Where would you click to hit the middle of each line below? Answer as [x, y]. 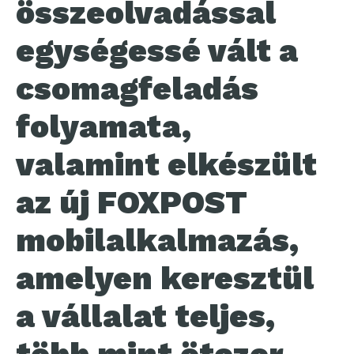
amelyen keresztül [165, 279]
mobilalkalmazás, [157, 241]
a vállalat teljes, [145, 316]
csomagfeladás [137, 89]
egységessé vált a [157, 51]
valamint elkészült [166, 165]
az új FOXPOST [132, 203]
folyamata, [104, 127]
